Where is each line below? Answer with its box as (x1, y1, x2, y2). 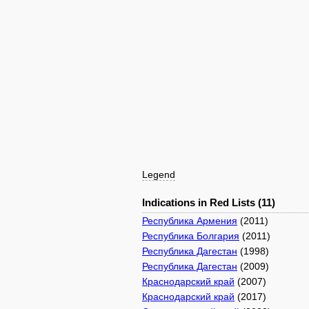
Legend (142, 169, 175, 180)
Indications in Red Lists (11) (142, 197, 275, 208)
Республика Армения (142, 215, 237, 226)
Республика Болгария (142, 230, 239, 241)
